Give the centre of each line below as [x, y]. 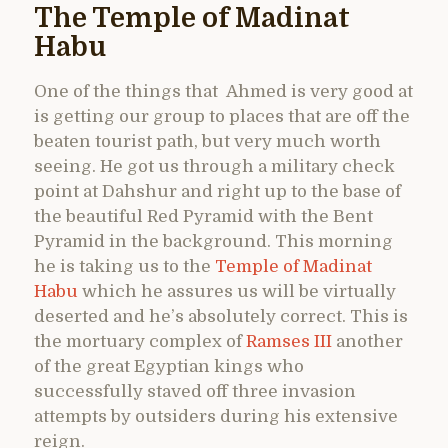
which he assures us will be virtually [237, 292]
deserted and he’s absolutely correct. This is [221, 317]
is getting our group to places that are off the [222, 117]
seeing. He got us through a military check [214, 167]
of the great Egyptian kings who [169, 367]
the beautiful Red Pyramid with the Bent [203, 217]
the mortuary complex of [140, 342]
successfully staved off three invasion [195, 392]
